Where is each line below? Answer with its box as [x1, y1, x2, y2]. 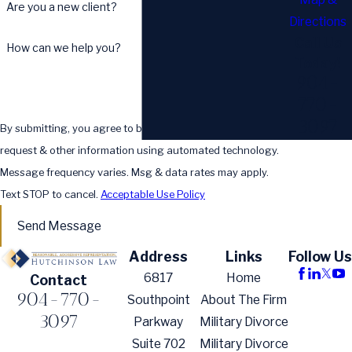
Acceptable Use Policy [101, 188, 205, 201]
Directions [289, 14, 346, 30]
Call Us [294, 35, 342, 52]
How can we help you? [5, 40, 121, 54]
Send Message [16, 218, 101, 233]
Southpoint [126, 291, 190, 307]
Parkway [134, 313, 184, 329]
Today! [295, 55, 341, 72]
